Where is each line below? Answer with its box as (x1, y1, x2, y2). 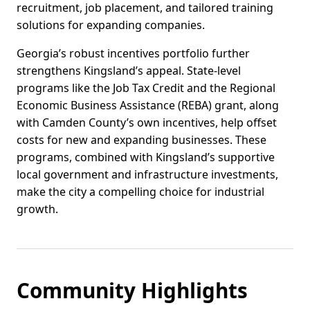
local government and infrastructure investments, (17, 167, 278, 183)
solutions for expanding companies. (17, 17, 205, 33)
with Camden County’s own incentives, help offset (17, 115, 277, 131)
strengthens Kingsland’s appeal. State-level (17, 63, 241, 79)
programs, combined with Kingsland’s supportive (17, 149, 275, 165)
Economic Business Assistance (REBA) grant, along (17, 98, 279, 113)
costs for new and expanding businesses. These (17, 132, 266, 148)
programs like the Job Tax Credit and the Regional (17, 80, 275, 96)
